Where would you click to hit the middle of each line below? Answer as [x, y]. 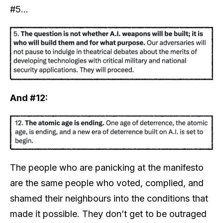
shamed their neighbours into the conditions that [109, 198]
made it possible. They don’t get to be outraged [108, 214]
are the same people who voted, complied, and [107, 183]
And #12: [29, 98]
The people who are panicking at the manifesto [107, 167]
